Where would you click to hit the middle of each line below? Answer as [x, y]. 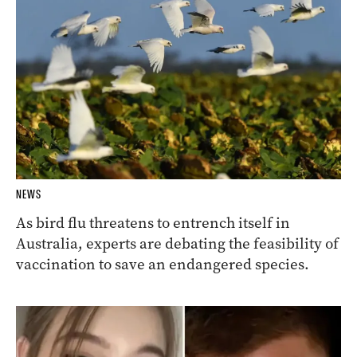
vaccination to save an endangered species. [163, 264]
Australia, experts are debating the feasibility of [177, 243]
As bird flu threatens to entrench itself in [153, 222]
